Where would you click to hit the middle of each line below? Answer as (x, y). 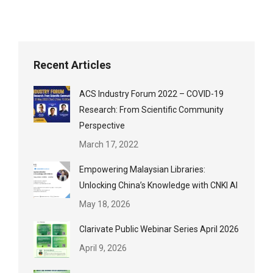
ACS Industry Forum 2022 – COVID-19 (151, 94)
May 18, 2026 (105, 204)
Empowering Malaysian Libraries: (142, 169)
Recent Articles (72, 65)
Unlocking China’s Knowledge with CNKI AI (158, 185)
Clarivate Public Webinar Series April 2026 (159, 229)
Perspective (102, 126)
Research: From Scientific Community (151, 110)
